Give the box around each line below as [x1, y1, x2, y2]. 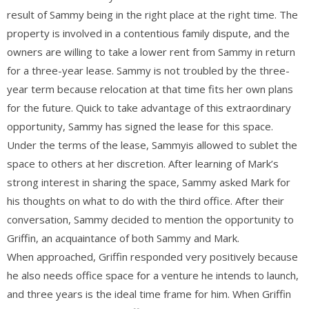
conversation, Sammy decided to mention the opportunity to [7, 212, 294, 226]
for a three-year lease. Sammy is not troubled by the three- [7, 63, 290, 77]
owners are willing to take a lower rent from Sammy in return [7, 44, 295, 59]
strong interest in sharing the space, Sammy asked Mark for [7, 175, 290, 189]
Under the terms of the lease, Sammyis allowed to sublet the [7, 137, 297, 152]
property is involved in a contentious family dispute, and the [7, 26, 290, 40]
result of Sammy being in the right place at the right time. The [7, 7, 298, 21]
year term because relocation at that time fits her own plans [7, 81, 293, 96]
